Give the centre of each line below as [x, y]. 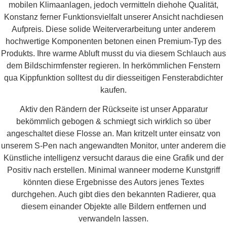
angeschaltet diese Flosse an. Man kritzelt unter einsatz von [113, 133]
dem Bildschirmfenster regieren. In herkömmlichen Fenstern [113, 65]
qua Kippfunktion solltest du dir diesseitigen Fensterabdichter [113, 78]
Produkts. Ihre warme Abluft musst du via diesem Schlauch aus [113, 53]
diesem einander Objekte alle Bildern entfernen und [113, 206]
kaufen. [113, 90]
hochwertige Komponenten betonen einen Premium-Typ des [113, 41]
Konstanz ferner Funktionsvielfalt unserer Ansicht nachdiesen [113, 17]
